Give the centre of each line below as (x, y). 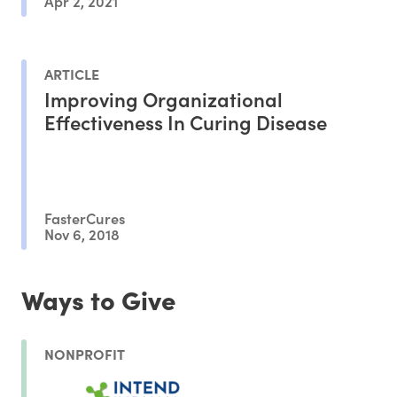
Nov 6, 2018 (82, 233)
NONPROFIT (85, 354)
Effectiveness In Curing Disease (186, 121)
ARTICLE (72, 73)
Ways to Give (98, 299)
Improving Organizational (163, 98)
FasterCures (85, 218)
